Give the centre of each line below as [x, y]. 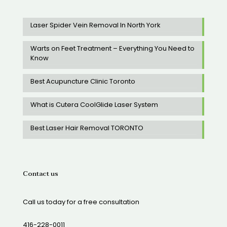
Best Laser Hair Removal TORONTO [87, 128]
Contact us [41, 174]
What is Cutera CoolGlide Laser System [94, 104]
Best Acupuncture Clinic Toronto [83, 81]
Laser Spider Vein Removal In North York [96, 25]
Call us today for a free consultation [81, 202]
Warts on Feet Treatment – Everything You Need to [112, 48]
